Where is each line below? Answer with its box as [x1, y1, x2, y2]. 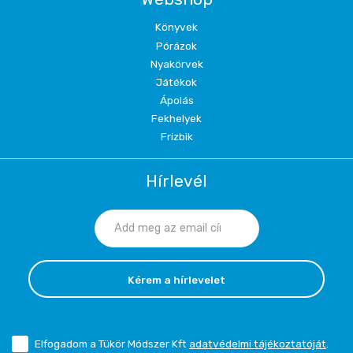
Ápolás [159, 94, 194, 107]
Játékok [156, 75, 197, 88]
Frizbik [160, 130, 193, 143]
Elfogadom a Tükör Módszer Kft [34, 337, 189, 351]
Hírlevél [146, 172, 207, 191]
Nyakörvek [150, 57, 203, 70]
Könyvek [155, 20, 198, 34]
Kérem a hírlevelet [128, 273, 225, 287]
